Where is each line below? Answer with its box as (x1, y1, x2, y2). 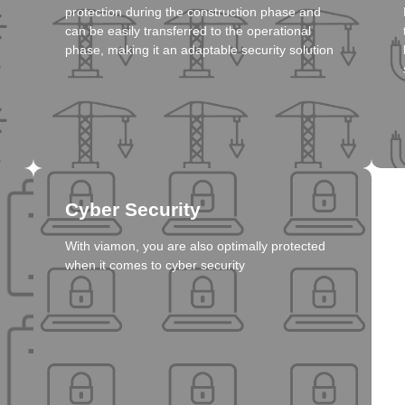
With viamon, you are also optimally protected (65, 239, 326, 254)
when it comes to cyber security (65, 258, 246, 273)
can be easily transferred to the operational (65, 24, 312, 39)
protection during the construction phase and (65, 5, 322, 20)
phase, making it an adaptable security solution (65, 42, 334, 58)
